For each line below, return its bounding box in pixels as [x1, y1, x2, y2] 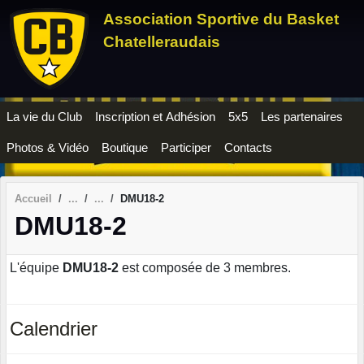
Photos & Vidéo [6, 141, 89, 154]
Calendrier [10, 317, 97, 340]
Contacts [224, 141, 272, 154]
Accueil [15, 193, 52, 205]
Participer [161, 141, 211, 154]
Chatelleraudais [103, 33, 220, 50]
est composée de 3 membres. [119, 260, 291, 275]
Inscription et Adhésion [95, 110, 215, 123]
